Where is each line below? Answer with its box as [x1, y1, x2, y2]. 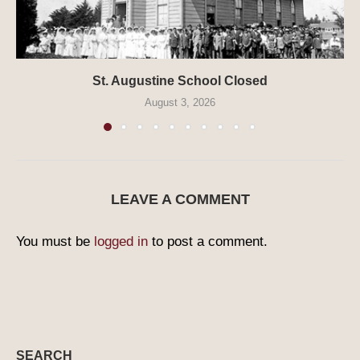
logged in [94, 233, 148, 249]
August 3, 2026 [145, 96, 215, 108]
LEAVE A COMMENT [110, 190, 250, 207]
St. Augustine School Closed [92, 73, 268, 88]
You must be [16, 233, 94, 249]
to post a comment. [148, 233, 268, 249]
